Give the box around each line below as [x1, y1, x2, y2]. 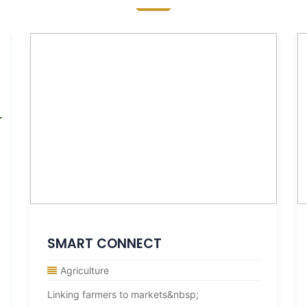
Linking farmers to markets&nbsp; [47, 288, 199, 300]
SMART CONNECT [47, 234, 162, 253]
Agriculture [60, 265, 109, 276]
